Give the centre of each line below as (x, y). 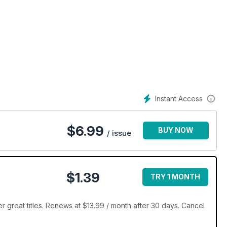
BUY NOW (176, 130)
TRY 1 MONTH (175, 177)
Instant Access (179, 99)
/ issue (119, 133)
